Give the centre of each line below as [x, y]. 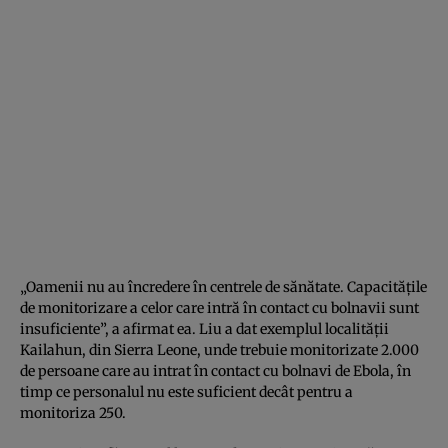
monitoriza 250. [73, 412]
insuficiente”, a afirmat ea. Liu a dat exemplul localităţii [204, 328]
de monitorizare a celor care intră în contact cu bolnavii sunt [219, 307]
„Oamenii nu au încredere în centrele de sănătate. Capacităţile [223, 286]
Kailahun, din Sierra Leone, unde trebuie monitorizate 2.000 [219, 349]
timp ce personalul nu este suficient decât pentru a [186, 391]
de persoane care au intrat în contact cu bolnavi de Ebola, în [215, 370]
